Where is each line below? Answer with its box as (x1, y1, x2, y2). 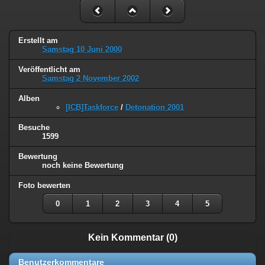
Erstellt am (18, 36, 58, 46)
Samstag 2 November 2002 (42, 74, 139, 83)
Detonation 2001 (125, 103, 184, 112)
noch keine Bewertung (42, 161, 124, 170)
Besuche (18, 123, 50, 132)
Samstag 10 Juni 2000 (42, 45, 122, 54)
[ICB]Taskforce (66, 103, 118, 112)
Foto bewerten (18, 180, 70, 190)
